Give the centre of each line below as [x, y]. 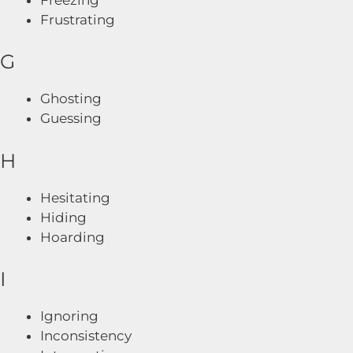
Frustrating [78, 19]
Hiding [63, 217]
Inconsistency [86, 336]
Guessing [71, 118]
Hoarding [72, 237]
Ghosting [71, 98]
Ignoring [69, 316]
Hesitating [75, 197]
